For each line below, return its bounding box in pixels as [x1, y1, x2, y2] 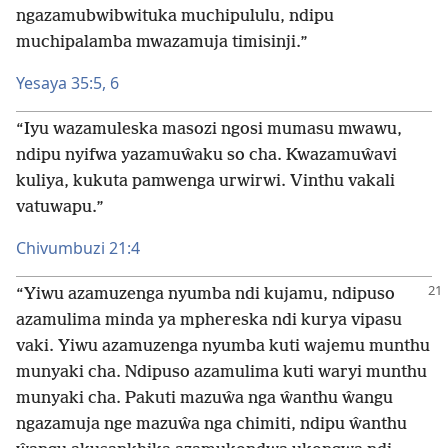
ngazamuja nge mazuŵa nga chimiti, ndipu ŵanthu [16, 415, 407, 434]
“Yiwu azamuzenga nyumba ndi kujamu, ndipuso [16, 285, 395, 304]
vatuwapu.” [16, 198, 104, 217]
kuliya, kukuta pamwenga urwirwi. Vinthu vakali [16, 172, 395, 191]
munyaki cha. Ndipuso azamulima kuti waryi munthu [16, 363, 427, 382]
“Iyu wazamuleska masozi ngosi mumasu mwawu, [16, 120, 402, 139]
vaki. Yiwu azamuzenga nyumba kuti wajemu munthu [16, 337, 430, 356]
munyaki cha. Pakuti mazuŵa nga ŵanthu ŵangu [16, 389, 393, 408]
